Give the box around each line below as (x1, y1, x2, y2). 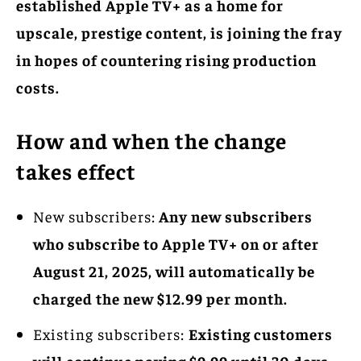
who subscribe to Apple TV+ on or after (33, 233, 319, 253)
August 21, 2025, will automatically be (33, 260, 315, 280)
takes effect (16, 156, 136, 185)
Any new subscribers (156, 205, 313, 226)
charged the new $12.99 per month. (33, 288, 288, 308)
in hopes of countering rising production (16, 49, 317, 69)
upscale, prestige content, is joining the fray (16, 22, 342, 42)
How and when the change (16, 126, 287, 154)
